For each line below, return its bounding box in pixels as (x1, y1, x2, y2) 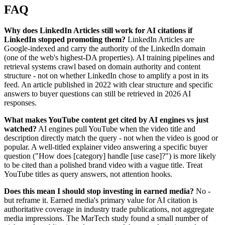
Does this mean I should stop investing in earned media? (4, 187, 194, 196)
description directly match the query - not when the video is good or (4, 134, 218, 143)
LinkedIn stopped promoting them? (4, 35, 126, 44)
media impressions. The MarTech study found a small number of (4, 214, 208, 223)
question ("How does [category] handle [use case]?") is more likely (4, 152, 216, 161)
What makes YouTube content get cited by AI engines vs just (4, 116, 208, 125)
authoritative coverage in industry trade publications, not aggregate (4, 205, 214, 214)
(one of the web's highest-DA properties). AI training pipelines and (4, 53, 214, 62)
